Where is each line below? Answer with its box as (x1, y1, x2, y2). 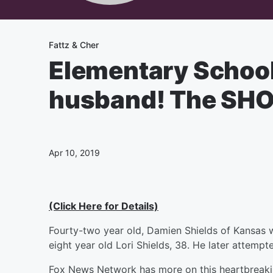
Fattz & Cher (49, 40, 99, 50)
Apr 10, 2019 (49, 147, 100, 158)
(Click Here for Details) (49, 200, 158, 212)
